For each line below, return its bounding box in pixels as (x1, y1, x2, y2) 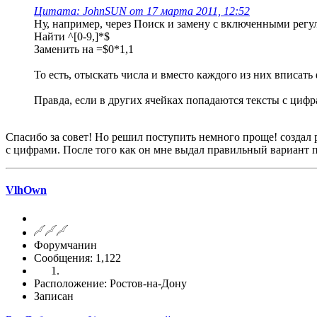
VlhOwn (6, 184, 47, 197)
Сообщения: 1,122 (34, 251, 121, 264)
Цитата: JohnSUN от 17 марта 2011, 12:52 (34, 5, 250, 18)
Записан (34, 289, 74, 302)
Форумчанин (34, 238, 97, 251)
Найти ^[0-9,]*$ (34, 30, 110, 43)
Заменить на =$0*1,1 (34, 43, 134, 56)
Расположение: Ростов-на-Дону (34, 277, 187, 289)
